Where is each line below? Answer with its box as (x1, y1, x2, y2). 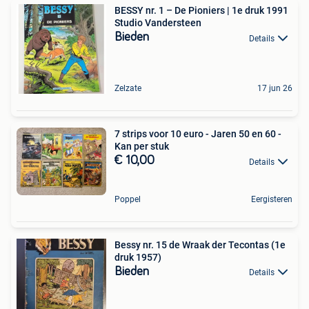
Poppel (114, 194, 141, 204)
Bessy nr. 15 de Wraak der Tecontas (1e (114, 239, 286, 250)
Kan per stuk (114, 141, 169, 152)
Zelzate (114, 83, 141, 94)
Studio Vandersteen (114, 17, 201, 29)
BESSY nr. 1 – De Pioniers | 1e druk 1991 (114, 5, 288, 17)
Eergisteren (251, 194, 292, 204)
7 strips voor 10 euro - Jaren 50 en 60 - (114, 128, 281, 140)
